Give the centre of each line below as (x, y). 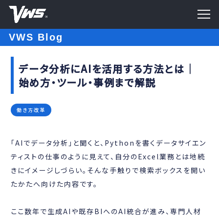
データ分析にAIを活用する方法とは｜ (107, 69)
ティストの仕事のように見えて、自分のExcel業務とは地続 (108, 157)
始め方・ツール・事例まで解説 (88, 82)
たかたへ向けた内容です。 (55, 184)
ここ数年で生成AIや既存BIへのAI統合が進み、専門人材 (106, 211)
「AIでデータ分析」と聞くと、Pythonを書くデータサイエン (109, 143)
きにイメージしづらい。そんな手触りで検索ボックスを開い (109, 170)
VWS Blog (36, 37)
